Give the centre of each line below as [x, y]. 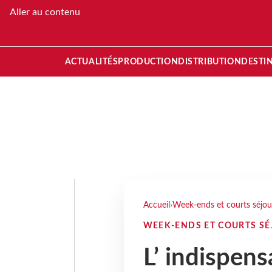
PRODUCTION [148, 62]
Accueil [156, 205]
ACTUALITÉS [91, 62]
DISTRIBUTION [210, 62]
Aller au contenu [45, 12]
